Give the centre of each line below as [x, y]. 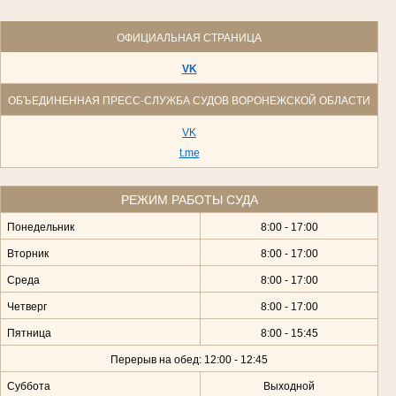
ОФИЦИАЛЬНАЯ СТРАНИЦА [189, 38]
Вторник [27, 253]
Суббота [28, 386]
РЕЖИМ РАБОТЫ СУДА [189, 199]
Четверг [27, 306]
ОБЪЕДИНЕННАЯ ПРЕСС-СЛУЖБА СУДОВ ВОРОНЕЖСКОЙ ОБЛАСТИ [189, 100]
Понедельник [40, 227]
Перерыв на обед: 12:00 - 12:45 [189, 359]
